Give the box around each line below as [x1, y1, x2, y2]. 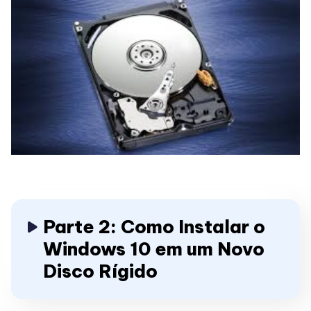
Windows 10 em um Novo [43, 237, 264, 260]
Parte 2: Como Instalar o [43, 215, 265, 238]
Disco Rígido [43, 259, 158, 283]
